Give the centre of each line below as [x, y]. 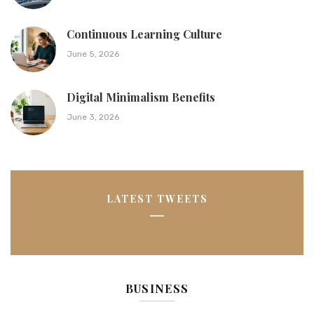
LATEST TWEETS [157, 199]
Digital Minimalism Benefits [141, 97]
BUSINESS [157, 289]
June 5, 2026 [93, 54]
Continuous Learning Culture [144, 34]
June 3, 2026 [93, 117]
